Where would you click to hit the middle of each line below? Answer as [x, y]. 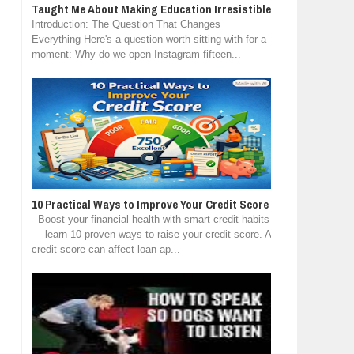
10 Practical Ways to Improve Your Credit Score [150, 204]
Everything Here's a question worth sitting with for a [149, 39]
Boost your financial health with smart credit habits [150, 219]
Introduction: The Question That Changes [126, 24]
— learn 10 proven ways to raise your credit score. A [151, 234]
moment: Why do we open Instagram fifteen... [136, 54]
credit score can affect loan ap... [105, 249]
